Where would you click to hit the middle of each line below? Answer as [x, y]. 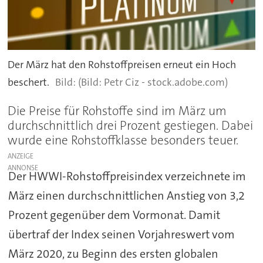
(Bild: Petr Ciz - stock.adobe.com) [153, 82]
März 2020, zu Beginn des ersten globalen [113, 254]
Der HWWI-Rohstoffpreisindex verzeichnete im [127, 176]
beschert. [29, 82]
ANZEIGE [21, 156]
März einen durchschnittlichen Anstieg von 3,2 [126, 196]
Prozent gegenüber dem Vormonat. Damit [114, 215]
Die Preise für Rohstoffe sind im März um [117, 111]
